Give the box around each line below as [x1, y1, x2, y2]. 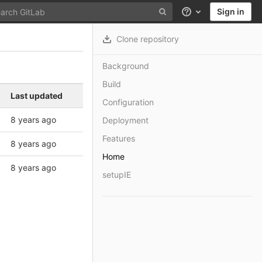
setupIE [102, 170, 131, 180]
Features [102, 133, 135, 143]
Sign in [217, 6, 244, 16]
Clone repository [116, 34, 179, 44]
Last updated [11, 91, 63, 101]
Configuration [102, 97, 154, 107]
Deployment [102, 115, 149, 125]
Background [102, 61, 149, 71]
